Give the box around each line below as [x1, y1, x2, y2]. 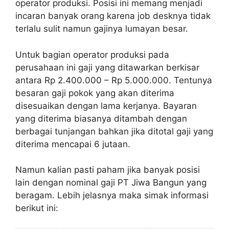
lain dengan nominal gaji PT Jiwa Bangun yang [15, 177, 207, 188]
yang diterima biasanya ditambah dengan [15, 113, 187, 124]
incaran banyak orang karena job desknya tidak [15, 11, 211, 21]
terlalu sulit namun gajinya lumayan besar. [15, 24, 188, 34]
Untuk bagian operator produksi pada [15, 49, 169, 60]
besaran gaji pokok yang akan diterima [15, 87, 174, 98]
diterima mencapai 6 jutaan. [15, 139, 130, 149]
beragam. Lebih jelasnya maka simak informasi [15, 190, 209, 200]
